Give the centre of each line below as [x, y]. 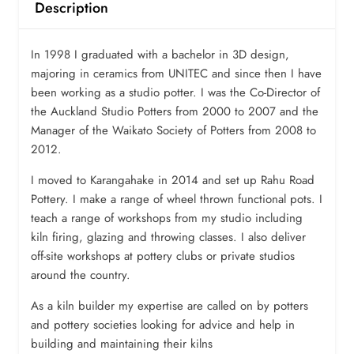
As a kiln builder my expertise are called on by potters [169, 305]
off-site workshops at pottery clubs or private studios [163, 256]
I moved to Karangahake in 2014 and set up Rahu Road [173, 180]
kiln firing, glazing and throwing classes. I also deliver [168, 237]
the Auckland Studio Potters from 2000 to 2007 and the [175, 111]
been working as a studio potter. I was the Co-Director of [175, 92]
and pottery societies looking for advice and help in [163, 324]
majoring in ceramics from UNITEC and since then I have [176, 73]
